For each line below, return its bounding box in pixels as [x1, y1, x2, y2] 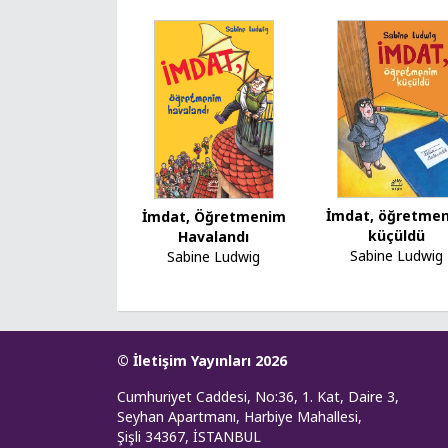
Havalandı [178, 227, 250, 246]
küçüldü [368, 226, 426, 246]
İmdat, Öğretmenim [141, 207, 286, 226]
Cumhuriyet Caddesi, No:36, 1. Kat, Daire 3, [117, 387, 399, 406]
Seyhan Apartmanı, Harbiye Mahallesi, [117, 407, 362, 426]
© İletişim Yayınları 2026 [117, 351, 287, 370]
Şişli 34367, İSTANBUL [117, 427, 261, 446]
